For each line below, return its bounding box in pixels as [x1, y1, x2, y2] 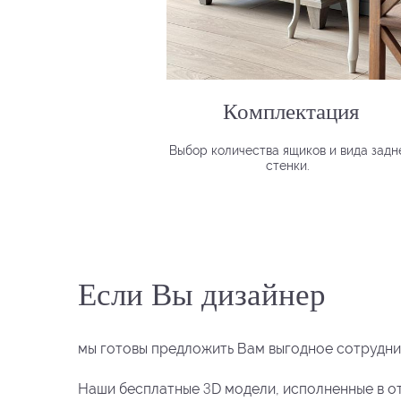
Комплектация [222, 95, 360, 125]
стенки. [265, 158, 317, 173]
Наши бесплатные [78, 380, 204, 397]
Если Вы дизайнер [78, 271, 327, 314]
